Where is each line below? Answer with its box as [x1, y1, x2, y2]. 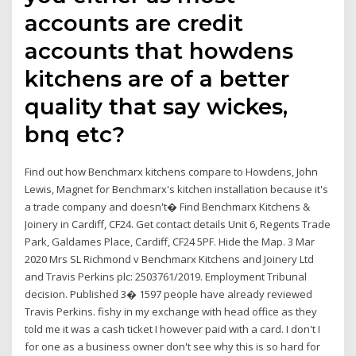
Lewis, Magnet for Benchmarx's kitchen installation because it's [25, 181, 329, 196]
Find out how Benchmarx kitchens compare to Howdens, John [25, 164, 319, 179]
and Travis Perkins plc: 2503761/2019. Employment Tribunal [25, 269, 308, 284]
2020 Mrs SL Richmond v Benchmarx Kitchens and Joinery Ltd [25, 251, 315, 266]
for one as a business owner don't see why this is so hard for [25, 339, 321, 354]
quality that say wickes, [25, 92, 288, 120]
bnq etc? [25, 120, 126, 148]
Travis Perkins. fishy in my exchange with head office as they [25, 304, 318, 319]
